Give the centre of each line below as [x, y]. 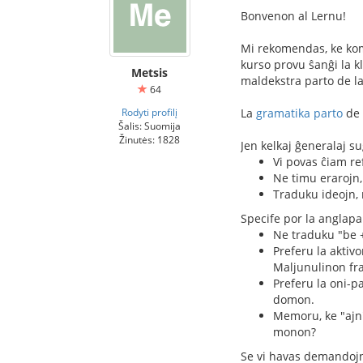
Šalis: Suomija [149, 126]
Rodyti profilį [149, 112]
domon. [294, 299]
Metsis [149, 73]
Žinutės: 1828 [149, 139]
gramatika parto [299, 113]
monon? [295, 332]
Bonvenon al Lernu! [293, 16]
